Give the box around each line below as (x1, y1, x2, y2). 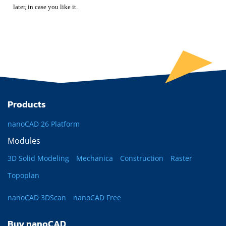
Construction (120, 153, 163, 163)
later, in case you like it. (13, 3, 78, 11)
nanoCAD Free (73, 193, 121, 203)
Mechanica (76, 153, 113, 163)
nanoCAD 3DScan (8, 193, 66, 203)
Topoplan (8, 171, 39, 181)
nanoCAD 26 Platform (8, 119, 80, 129)
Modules (8, 135, 40, 147)
